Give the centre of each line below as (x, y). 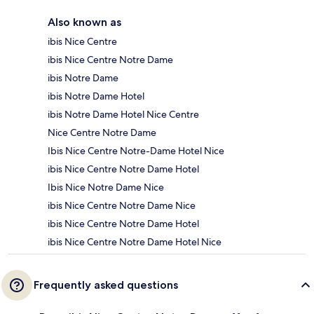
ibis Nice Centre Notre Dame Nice (122, 206)
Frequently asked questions (106, 285)
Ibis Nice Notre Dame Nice (106, 187)
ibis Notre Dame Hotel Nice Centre (123, 115)
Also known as (84, 22)
